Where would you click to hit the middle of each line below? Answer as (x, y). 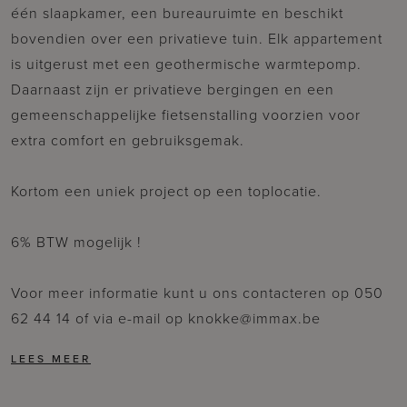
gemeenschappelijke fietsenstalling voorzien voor (186, 114)
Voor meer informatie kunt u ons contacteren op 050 (197, 293)
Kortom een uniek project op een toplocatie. (166, 191)
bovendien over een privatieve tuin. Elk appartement (197, 38)
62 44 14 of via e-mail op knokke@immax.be (166, 318)
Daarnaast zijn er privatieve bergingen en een (173, 89)
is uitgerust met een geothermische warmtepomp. (186, 64)
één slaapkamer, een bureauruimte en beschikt (177, 13)
